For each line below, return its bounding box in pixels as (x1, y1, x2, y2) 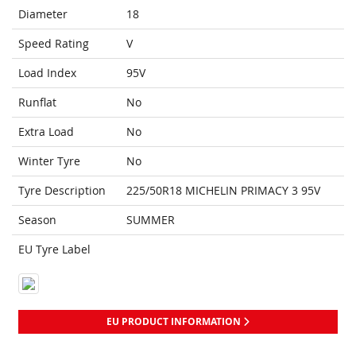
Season (18, 212, 56, 228)
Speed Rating (18, 36, 89, 52)
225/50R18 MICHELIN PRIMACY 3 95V (126, 183, 320, 199)
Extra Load (18, 124, 74, 140)
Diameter (18, 6, 68, 22)
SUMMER (126, 212, 175, 228)
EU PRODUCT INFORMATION (106, 315, 243, 329)
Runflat (18, 95, 56, 110)
